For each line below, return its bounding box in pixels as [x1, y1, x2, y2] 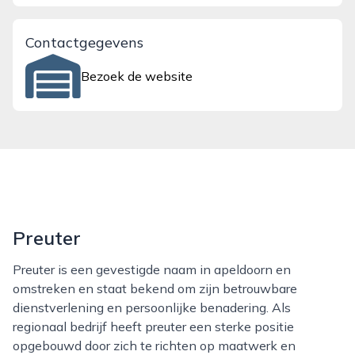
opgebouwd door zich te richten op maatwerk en [13, 338, 296, 353]
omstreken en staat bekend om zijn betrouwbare [13, 281, 297, 296]
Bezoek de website [81, 68, 193, 84]
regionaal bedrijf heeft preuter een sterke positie [13, 319, 294, 334]
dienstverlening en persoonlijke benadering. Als [13, 300, 291, 315]
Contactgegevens [25, 33, 143, 52]
